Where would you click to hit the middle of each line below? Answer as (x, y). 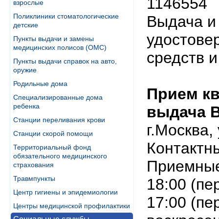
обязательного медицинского (60, 156)
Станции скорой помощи (53, 133)
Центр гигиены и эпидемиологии (66, 192)
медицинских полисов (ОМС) (60, 47)
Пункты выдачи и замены (54, 39)
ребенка (26, 106)
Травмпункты (34, 178)
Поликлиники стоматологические (66, 16)
